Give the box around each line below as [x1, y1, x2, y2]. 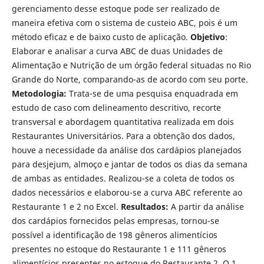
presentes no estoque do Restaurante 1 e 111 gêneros [11, 243, 226, 255]
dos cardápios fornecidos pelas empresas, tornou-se [11, 214, 219, 226]
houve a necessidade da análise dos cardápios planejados [11, 144, 242, 156]
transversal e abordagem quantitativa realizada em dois [11, 115, 234, 127]
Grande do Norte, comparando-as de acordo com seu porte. [11, 73, 248, 85]
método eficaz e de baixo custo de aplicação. [11, 31, 190, 42]
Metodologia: [11, 87, 67, 99]
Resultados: [120, 200, 169, 212]
